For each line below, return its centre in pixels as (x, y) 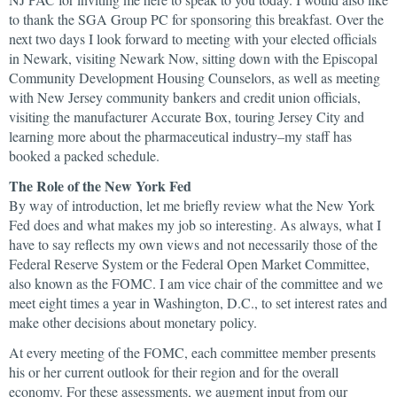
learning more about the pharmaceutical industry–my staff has (180, 136)
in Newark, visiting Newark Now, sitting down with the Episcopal (193, 58)
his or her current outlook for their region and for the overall (174, 372)
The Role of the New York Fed (100, 186)
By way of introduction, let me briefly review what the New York (192, 205)
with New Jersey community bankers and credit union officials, (185, 97)
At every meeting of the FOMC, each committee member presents (192, 352)
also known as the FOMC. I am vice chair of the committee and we (196, 283)
